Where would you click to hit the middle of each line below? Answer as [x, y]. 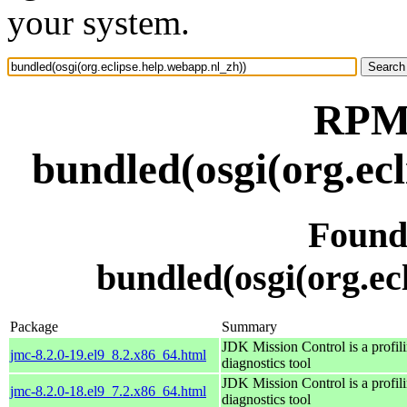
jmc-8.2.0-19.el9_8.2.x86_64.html [108, 354]
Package [34, 326]
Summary [249, 326]
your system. [99, 22]
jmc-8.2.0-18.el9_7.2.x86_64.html [108, 391]
